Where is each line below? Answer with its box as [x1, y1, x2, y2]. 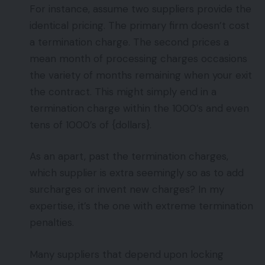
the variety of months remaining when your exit [30, 68, 252, 82]
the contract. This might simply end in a [30, 85, 216, 98]
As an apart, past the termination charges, [30, 150, 228, 163]
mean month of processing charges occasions [30, 51, 247, 65]
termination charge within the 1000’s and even [30, 101, 249, 115]
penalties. [30, 216, 74, 230]
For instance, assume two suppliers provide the [30, 2, 251, 15]
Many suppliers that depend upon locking [30, 247, 224, 261]
